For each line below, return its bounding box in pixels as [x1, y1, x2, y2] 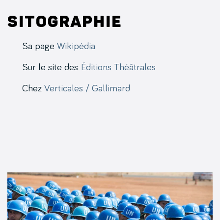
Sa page [22, 41, 57, 51]
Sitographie [7, 12, 122, 31]
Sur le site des [22, 62, 81, 72]
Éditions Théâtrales [81, 62, 156, 72]
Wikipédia [57, 41, 95, 51]
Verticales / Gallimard [44, 83, 130, 93]
